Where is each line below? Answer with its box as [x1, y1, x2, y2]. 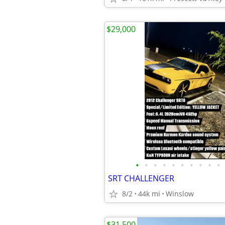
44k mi [138, 189, 160, 198]
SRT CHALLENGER [108, 173, 174, 184]
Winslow [166, 189, 194, 198]
